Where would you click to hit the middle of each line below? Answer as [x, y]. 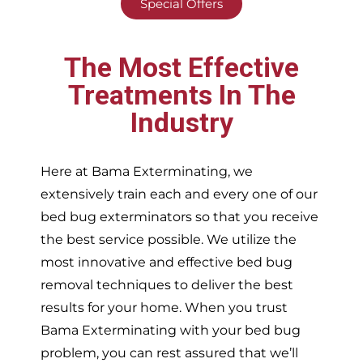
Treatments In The [181, 94]
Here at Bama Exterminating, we [147, 171]
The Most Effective [181, 67]
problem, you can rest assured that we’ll [169, 352]
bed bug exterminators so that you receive [179, 216]
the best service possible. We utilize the [169, 239]
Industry [181, 122]
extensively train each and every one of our [179, 194]
